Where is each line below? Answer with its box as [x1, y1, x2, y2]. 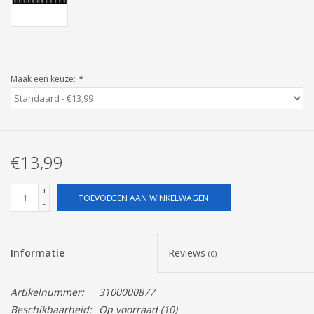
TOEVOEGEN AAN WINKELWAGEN [78, 192, 209, 205]
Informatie [11, 246, 64, 260]
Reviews [168, 246, 208, 260]
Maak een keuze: [11, 73, 78, 86]
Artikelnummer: [11, 285, 84, 299]
